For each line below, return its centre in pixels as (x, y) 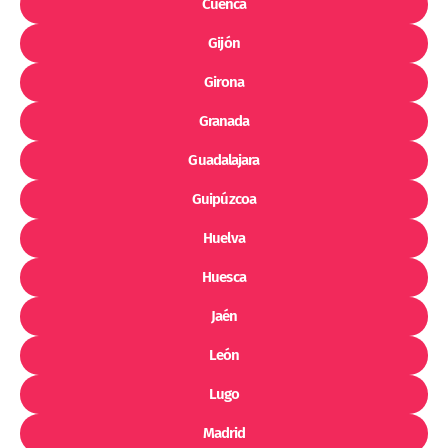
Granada (224, 121)
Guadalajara (224, 160)
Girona (224, 82)
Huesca (224, 277)
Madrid (224, 433)
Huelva (224, 238)
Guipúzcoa (224, 199)
